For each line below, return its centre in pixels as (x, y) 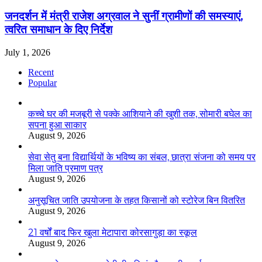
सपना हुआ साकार (57, 125)
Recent (41, 72)
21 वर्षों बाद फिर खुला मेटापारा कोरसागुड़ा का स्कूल (113, 232)
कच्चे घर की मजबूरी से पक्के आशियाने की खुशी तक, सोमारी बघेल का (140, 113)
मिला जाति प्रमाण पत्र (65, 168)
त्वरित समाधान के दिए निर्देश (58, 30)
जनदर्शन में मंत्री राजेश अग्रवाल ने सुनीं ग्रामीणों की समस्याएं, (124, 16)
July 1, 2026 (27, 52)
